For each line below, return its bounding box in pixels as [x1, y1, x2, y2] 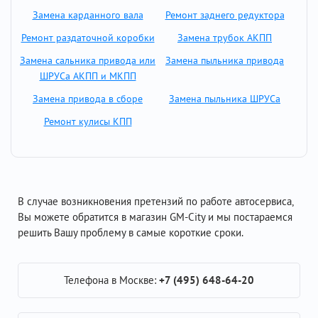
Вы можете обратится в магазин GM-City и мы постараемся [18, 210, 292, 224]
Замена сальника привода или [20, 54, 155, 67]
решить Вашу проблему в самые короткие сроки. [18, 226, 243, 239]
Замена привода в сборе [33, 92, 143, 105]
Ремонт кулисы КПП [43, 115, 132, 128]
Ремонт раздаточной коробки [21, 31, 155, 44]
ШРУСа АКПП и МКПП [39, 70, 136, 82]
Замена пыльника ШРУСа [169, 92, 280, 105]
